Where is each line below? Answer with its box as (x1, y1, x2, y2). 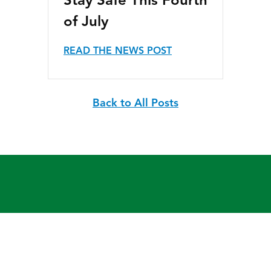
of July (64, 15, 108, 30)
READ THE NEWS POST (64, 47, 172, 56)
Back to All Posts (93, 98, 178, 109)
